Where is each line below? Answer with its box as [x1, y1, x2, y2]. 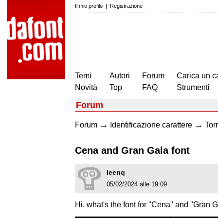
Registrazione [110, 3, 143, 9]
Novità [75, 83, 97, 91]
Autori [109, 72, 130, 80]
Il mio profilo [75, 3, 103, 9]
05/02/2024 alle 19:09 [107, 181, 167, 188]
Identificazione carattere [110, 121, 192, 129]
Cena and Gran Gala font [75, 145, 190, 156]
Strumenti [177, 83, 210, 91]
